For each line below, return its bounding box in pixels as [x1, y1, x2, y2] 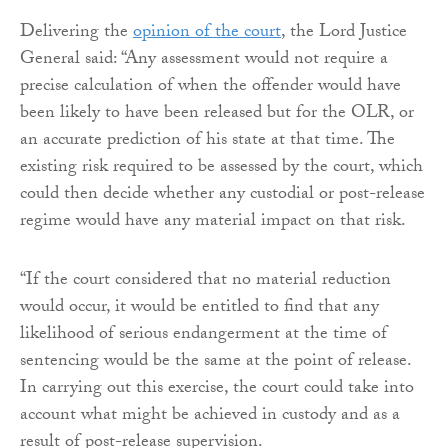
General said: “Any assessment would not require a [20, 44, 388, 76]
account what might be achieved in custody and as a [20, 400, 400, 432]
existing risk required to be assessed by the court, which [20, 152, 423, 184]
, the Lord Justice [281, 17, 407, 49]
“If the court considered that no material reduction [20, 265, 391, 297]
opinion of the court [133, 17, 281, 49]
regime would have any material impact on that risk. [20, 206, 406, 238]
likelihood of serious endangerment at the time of [20, 319, 387, 351]
